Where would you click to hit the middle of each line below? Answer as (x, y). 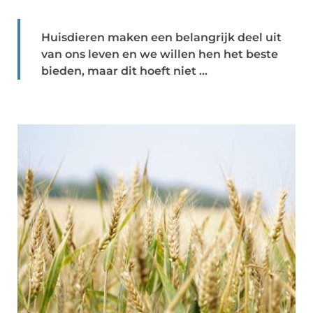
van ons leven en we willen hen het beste (160, 54)
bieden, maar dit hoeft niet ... (124, 71)
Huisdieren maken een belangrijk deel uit (161, 37)
